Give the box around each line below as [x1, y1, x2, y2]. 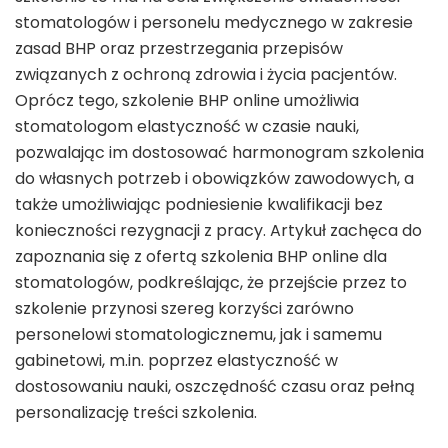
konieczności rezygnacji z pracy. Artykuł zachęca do [15, 218, 422, 242]
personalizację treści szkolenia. [15, 400, 257, 424]
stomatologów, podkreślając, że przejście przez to [15, 270, 407, 294]
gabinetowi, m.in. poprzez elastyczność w [15, 348, 338, 372]
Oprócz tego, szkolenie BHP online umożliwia [15, 88, 359, 112]
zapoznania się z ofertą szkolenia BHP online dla [15, 244, 387, 268]
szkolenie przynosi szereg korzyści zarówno [15, 296, 354, 320]
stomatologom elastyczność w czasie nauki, [15, 114, 359, 138]
